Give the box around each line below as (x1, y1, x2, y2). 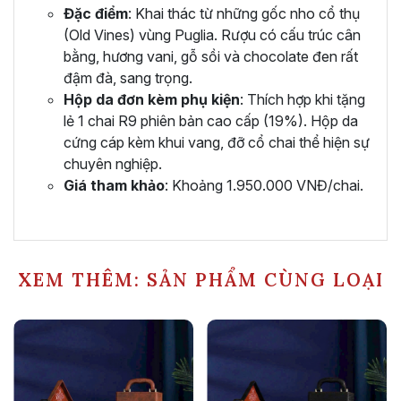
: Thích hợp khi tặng (240, 90, 365, 108)
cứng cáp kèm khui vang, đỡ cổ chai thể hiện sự (64, 132, 370, 151)
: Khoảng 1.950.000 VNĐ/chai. (165, 175, 363, 194)
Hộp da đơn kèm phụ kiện (64, 90, 240, 108)
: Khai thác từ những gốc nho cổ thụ (128, 4, 360, 22)
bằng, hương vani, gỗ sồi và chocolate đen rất (64, 47, 358, 65)
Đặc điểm (64, 4, 128, 22)
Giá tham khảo (64, 175, 165, 194)
